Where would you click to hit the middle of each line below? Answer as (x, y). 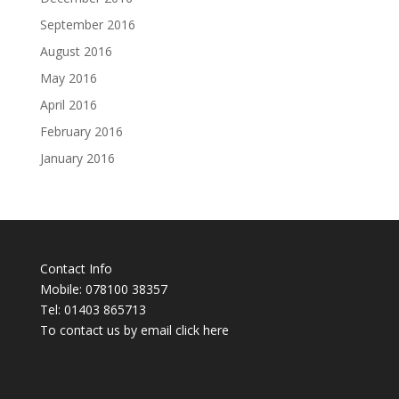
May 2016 (68, 78)
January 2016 (77, 158)
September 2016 (87, 24)
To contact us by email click (121, 330)
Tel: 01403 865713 (93, 309)
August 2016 (76, 51)
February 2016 (81, 131)
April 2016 (68, 105)
